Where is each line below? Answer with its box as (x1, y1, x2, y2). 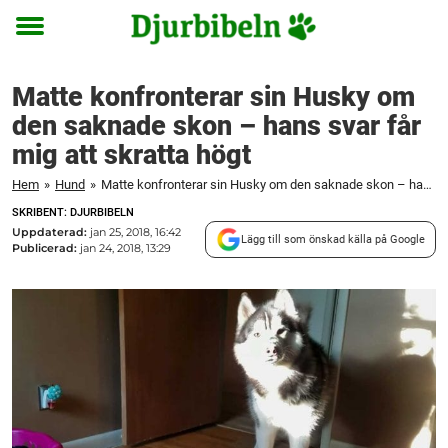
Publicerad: (12, 240, 80, 255)
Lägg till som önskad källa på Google (241, 232, 425, 246)
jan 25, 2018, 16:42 (90, 224, 181, 239)
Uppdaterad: (12, 224, 90, 239)
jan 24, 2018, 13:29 (80, 240, 171, 255)
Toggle (16, 30, 70, 52)
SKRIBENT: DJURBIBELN (12, 206, 134, 219)
